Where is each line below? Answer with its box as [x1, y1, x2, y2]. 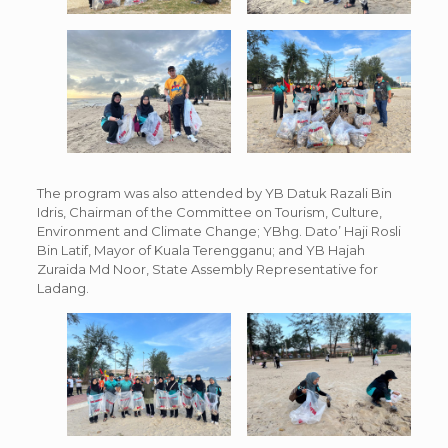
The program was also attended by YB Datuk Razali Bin [36, 184, 392, 201]
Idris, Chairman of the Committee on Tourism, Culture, [36, 203, 382, 220]
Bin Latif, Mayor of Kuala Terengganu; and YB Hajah [36, 241, 365, 258]
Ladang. [36, 279, 89, 296]
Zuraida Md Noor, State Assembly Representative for [36, 260, 378, 277]
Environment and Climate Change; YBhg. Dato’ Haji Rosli [36, 222, 401, 239]
